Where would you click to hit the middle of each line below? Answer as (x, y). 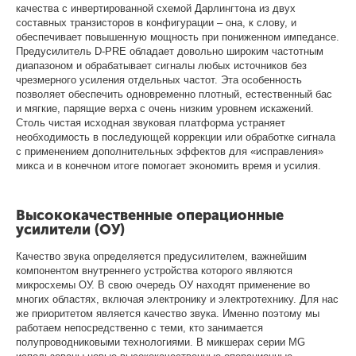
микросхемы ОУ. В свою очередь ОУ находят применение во (163, 284)
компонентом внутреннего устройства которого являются (155, 270)
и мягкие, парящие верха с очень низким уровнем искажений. (165, 108)
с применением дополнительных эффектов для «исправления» (170, 151)
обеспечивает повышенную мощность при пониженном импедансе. (178, 37)
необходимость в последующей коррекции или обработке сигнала (176, 137)
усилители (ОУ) (70, 229)
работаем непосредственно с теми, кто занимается (140, 327)
